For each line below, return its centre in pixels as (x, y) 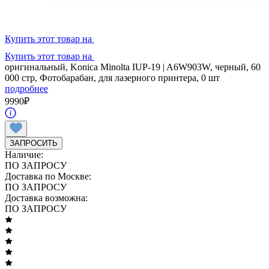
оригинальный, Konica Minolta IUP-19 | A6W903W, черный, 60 (133, 67)
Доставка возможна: (46, 198)
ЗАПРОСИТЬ (34, 143)
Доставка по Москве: (48, 176)
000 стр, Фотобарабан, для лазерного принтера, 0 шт (112, 77)
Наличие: (24, 154)
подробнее (26, 88)
